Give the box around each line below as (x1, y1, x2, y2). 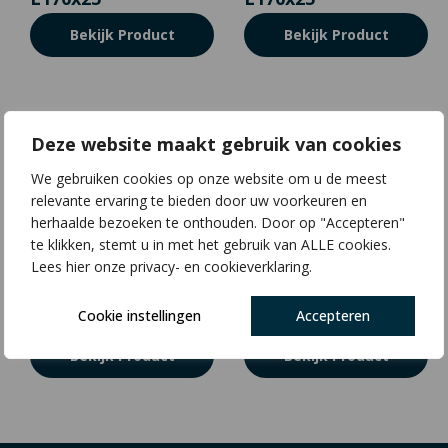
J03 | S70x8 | (30, 285, 141, 309)
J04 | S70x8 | (244, 285, 355, 309)
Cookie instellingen (78, 305, 202, 325)
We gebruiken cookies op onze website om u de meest (31, 168, 387, 188)
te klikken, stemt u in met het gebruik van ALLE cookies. (31, 234, 391, 254)
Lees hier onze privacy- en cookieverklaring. (31, 256, 312, 276)
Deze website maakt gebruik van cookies (31, 131, 401, 156)
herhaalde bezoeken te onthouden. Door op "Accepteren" (31, 212, 405, 232)
